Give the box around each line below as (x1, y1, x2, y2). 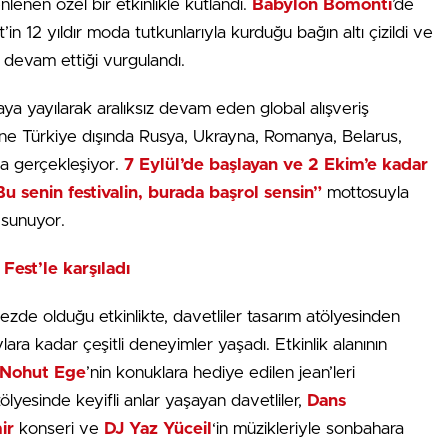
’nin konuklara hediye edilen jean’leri (86, 364, 355, 381)
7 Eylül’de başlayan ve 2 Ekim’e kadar (124, 156, 428, 173)
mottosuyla (322, 184, 409, 201)
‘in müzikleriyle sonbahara (212, 420, 404, 437)
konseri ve (19, 420, 104, 437)
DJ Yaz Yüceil (104, 420, 212, 437)
